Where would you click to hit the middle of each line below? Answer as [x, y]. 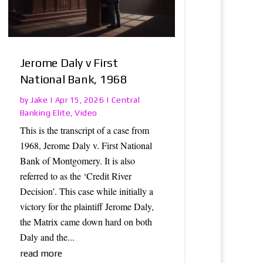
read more [41, 254]
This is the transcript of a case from [84, 130]
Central [126, 100]
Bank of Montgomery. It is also [77, 161]
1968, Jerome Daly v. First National [86, 146]
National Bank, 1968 [74, 79]
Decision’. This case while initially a [86, 191]
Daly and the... [47, 237]
